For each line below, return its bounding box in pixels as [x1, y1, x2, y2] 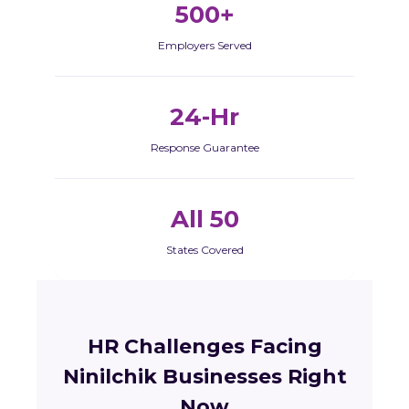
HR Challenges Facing [87, 334, 322, 360]
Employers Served [157, 38, 252, 53]
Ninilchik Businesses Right [62, 364, 347, 390]
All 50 [170, 204, 239, 235]
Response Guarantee [150, 141, 259, 155]
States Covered [165, 243, 244, 257]
